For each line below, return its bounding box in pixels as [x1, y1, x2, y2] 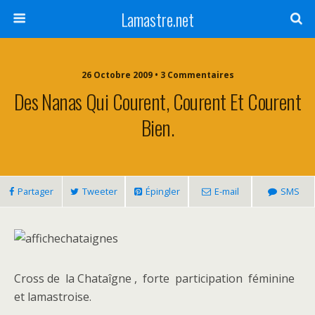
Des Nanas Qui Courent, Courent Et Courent [13, 86, 302, 116]
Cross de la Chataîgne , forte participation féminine [14, 271, 295, 286]
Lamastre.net [121, 6, 194, 32]
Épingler [145, 185, 180, 198]
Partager [17, 185, 53, 198]
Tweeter [82, 185, 117, 198]
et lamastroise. [14, 289, 91, 304]
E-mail [214, 185, 239, 198]
